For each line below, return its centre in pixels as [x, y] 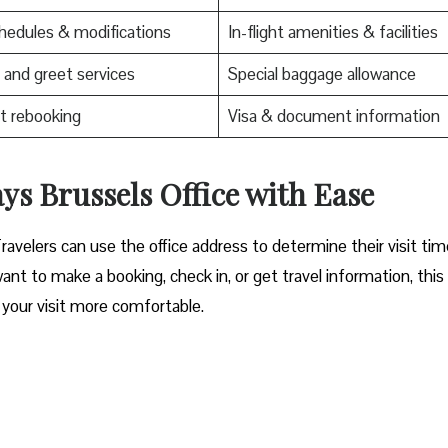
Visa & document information [333, 115]
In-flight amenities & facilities [332, 31]
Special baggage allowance [321, 73]
